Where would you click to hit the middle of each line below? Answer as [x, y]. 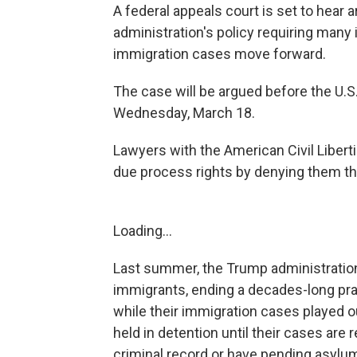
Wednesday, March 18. [184, 113]
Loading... [143, 231]
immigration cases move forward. [220, 54]
